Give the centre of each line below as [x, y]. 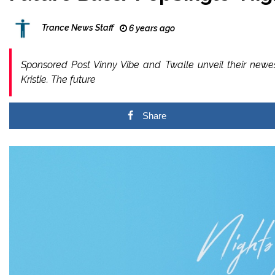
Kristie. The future [58, 79]
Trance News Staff [78, 28]
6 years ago [151, 28]
